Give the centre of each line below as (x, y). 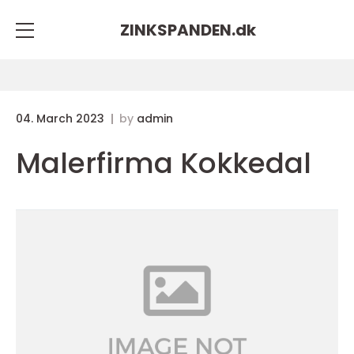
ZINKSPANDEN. (178, 30)
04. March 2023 (62, 119)
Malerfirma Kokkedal (164, 163)
